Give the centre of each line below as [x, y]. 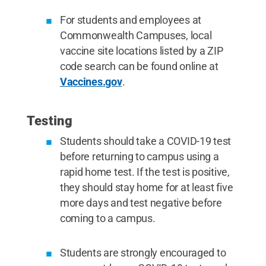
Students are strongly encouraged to [143, 252]
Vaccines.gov [91, 81]
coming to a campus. [107, 218]
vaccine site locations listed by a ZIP [141, 50]
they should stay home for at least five [146, 187]
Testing [50, 121]
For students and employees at [130, 20]
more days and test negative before [141, 202]
